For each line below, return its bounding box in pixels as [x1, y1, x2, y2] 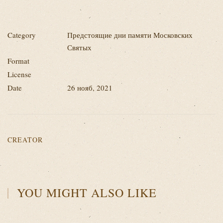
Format [7, 56, 29, 66]
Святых [67, 42, 92, 52]
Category [7, 30, 36, 40]
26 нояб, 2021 [67, 83, 112, 93]
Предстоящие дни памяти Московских [67, 30, 193, 40]
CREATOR [7, 135, 43, 144]
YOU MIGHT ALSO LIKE [13, 185, 157, 201]
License [7, 69, 31, 79]
